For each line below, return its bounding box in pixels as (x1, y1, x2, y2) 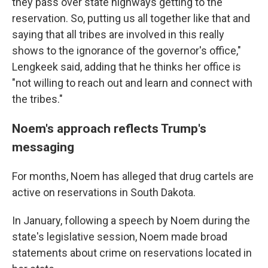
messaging (12, 139, 74, 154)
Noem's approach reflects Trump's (12, 121, 206, 136)
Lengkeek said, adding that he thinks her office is (12, 60, 241, 73)
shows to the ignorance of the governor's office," (12, 44, 241, 57)
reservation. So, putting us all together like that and (12, 12, 250, 25)
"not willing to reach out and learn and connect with (12, 77, 252, 89)
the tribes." (12, 93, 63, 105)
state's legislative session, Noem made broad (12, 230, 227, 243)
